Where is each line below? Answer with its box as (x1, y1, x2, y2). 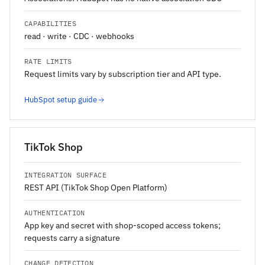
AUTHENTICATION (24, 208, 85, 218)
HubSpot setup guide (24, 95, 97, 105)
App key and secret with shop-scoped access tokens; (24, 220, 221, 231)
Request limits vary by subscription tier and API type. (24, 69, 221, 80)
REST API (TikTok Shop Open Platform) (24, 182, 167, 193)
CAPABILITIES (24, 19, 76, 28)
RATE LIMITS (24, 57, 72, 66)
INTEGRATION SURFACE (24, 170, 107, 180)
